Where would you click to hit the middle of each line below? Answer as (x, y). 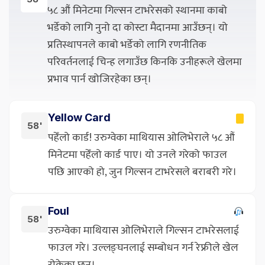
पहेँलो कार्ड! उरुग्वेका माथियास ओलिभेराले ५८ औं (141, 138)
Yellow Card (79, 118)
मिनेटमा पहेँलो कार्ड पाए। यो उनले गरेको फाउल (138, 155)
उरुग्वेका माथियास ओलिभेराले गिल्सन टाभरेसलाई (143, 231)
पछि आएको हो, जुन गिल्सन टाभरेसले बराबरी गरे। (142, 172)
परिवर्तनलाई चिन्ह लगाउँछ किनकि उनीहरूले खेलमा (145, 62)
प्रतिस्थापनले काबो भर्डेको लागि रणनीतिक (127, 45)
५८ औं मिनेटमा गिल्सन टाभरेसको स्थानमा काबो (137, 10)
